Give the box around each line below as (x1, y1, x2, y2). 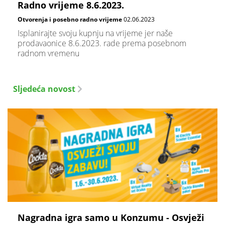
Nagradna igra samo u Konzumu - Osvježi (18, 211, 204, 223)
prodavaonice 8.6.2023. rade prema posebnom (18, 38, 186, 49)
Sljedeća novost (13, 83, 77, 95)
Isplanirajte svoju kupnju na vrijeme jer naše (18, 28, 173, 39)
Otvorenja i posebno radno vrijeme (18, 15, 122, 24)
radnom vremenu (18, 48, 79, 59)
